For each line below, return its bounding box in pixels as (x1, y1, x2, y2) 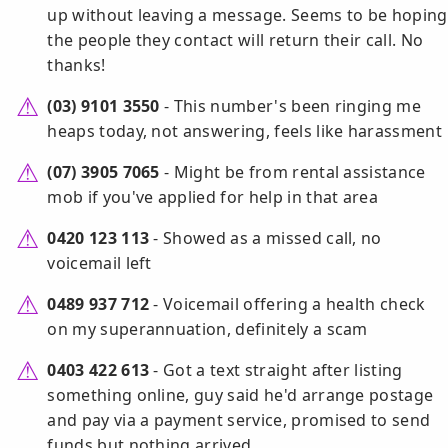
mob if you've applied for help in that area (47, 186, 379, 209)
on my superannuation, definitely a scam (47, 318, 368, 341)
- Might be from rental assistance (159, 161, 426, 184)
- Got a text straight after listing (149, 359, 403, 382)
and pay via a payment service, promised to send (47, 409, 431, 432)
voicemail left (47, 252, 152, 275)
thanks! (47, 54, 106, 77)
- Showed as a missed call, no (149, 227, 382, 250)
